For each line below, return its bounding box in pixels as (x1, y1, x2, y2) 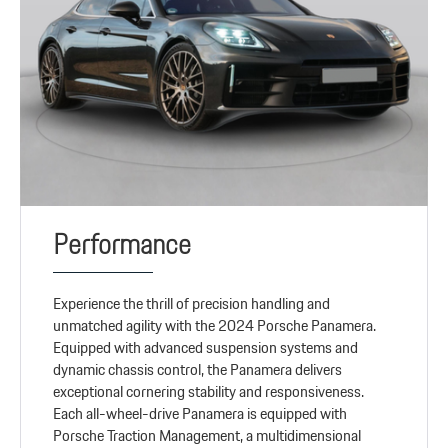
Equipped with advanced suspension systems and (53, 334, 359, 360)
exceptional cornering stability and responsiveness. (53, 378, 365, 404)
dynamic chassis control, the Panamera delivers (53, 356, 343, 382)
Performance (53, 221, 192, 266)
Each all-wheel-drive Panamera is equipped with (53, 400, 348, 426)
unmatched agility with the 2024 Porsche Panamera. (53, 312, 377, 338)
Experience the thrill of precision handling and (53, 290, 331, 316)
